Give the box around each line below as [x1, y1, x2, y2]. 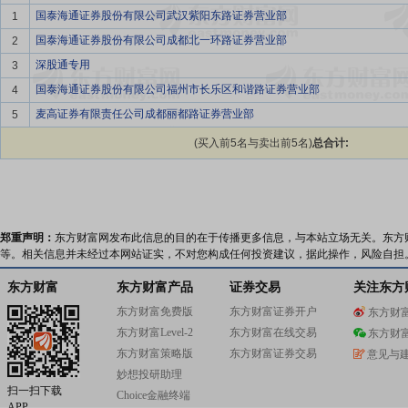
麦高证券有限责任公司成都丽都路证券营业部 [36, 107, 254, 120]
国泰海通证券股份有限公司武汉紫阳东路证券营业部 [36, 9, 287, 22]
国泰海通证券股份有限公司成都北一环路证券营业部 [36, 34, 287, 46]
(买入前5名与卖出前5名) [193, 137, 312, 149]
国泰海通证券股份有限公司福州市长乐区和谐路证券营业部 [36, 83, 320, 96]
